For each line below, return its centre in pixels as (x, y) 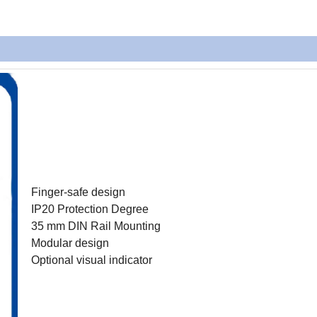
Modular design (70, 243)
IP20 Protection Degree (90, 209)
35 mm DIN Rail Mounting (96, 226)
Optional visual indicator (92, 260)
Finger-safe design (78, 192)
